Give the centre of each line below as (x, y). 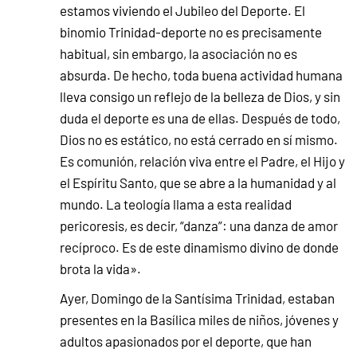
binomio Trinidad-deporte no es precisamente (191, 31)
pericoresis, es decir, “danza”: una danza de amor (199, 225)
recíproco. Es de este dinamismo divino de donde (199, 247)
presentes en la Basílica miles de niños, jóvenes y (199, 319)
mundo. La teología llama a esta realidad (176, 204)
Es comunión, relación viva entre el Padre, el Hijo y (202, 161)
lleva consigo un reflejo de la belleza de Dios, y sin (200, 96)
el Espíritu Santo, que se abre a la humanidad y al (198, 182)
